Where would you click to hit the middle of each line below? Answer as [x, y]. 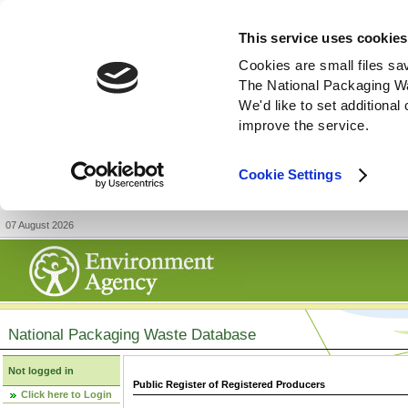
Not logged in [41, 371]
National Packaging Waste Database [132, 334]
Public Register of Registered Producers [229, 385]
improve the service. [304, 126]
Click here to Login [66, 394]
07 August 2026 [40, 225]
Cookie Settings [290, 175]
